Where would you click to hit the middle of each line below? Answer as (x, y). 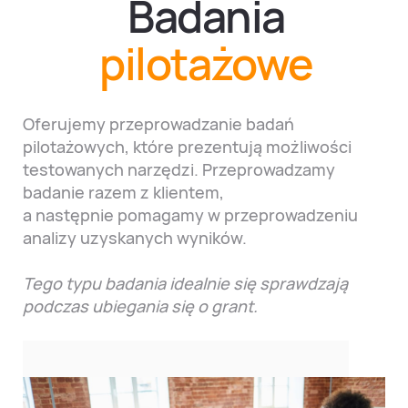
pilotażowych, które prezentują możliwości (187, 146)
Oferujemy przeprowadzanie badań (158, 123)
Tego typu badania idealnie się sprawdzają (185, 283)
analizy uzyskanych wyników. (135, 237)
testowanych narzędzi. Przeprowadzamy (179, 169)
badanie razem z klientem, (123, 192)
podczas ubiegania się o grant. (140, 306)
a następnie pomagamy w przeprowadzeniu (190, 214)
